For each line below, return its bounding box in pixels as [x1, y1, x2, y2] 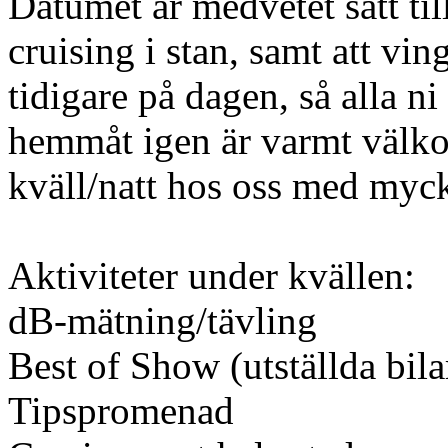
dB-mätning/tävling [8, 299, 317, 343]
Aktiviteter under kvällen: [8, 254, 415, 298]
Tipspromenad [8, 389, 234, 433]
